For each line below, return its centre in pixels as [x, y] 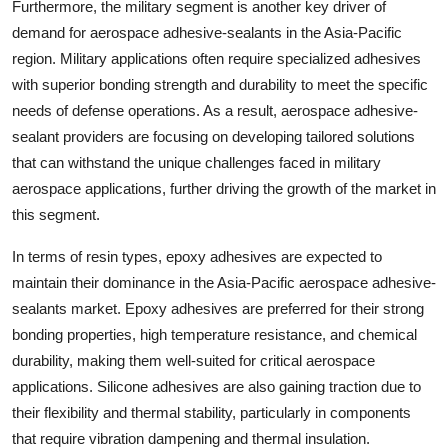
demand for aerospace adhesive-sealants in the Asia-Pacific [207, 33]
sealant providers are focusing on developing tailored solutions [213, 137]
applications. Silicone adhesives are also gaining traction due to [216, 387]
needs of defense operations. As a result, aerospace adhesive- [215, 111]
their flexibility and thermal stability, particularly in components [211, 413]
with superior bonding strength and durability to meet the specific [220, 85]
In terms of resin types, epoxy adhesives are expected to [197, 257]
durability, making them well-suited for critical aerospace [193, 361]
